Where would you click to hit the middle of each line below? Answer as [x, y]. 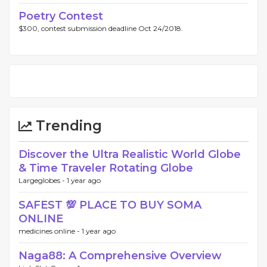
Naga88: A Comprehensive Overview [120, 256]
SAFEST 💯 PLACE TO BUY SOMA [110, 205]
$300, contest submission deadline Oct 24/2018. [101, 28]
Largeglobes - [43, 180]
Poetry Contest [61, 16]
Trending [67, 126]
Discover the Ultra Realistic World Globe [130, 154]
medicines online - [50, 231]
